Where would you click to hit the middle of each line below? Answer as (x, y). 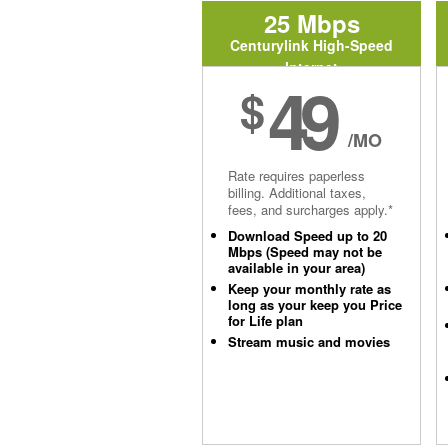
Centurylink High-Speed (311, 45)
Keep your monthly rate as (309, 288)
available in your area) (296, 267)
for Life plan (265, 320)
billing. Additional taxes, (297, 192)
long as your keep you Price (315, 304)
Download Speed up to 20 (307, 235)
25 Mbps (311, 23)
